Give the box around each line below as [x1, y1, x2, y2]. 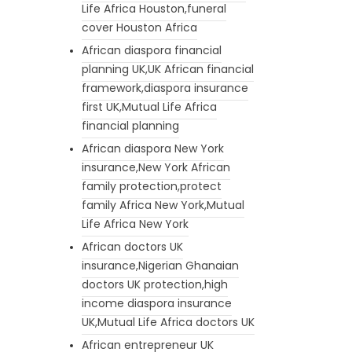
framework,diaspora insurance [81, 79, 248, 96]
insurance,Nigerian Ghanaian [81, 257, 239, 273]
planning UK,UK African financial [81, 60, 254, 77]
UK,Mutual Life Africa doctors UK [81, 313, 255, 330]
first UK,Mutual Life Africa [81, 98, 217, 115]
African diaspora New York [81, 140, 224, 156]
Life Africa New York [81, 215, 189, 232]
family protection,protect [81, 178, 222, 194]
